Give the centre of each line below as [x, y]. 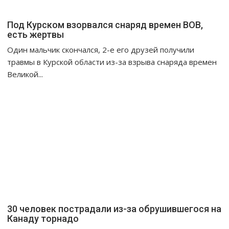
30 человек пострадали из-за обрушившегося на [114, 209]
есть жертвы [36, 35]
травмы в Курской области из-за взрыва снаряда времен [112, 62]
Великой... [25, 74]
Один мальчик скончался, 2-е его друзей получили [101, 50]
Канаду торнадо [43, 219]
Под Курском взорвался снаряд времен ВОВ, [105, 25]
